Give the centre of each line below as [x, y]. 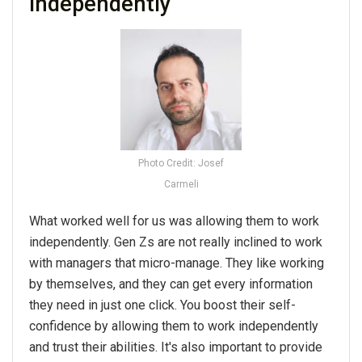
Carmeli [181, 185]
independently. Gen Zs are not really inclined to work [176, 242]
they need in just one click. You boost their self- [162, 305]
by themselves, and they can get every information [171, 284]
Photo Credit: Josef [181, 164]
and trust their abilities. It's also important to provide [176, 347]
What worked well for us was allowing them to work [174, 221]
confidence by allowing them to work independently [174, 326]
